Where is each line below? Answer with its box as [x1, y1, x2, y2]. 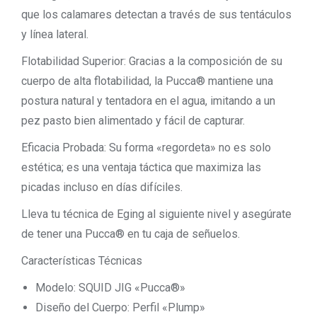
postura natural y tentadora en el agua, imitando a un [21, 94, 275, 108]
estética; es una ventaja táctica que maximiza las [21, 161, 261, 174]
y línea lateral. [21, 28, 88, 41]
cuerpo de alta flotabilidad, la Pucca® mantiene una [21, 74, 273, 88]
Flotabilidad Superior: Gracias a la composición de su [21, 54, 282, 68]
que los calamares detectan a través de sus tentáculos [21, 8, 292, 21]
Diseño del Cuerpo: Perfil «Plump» [35, 301, 205, 314]
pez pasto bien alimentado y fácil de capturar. [21, 114, 245, 127]
